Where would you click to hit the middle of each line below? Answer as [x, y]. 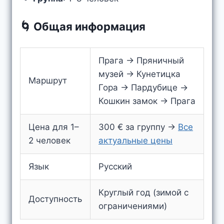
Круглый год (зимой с [143, 192]
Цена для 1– [54, 127]
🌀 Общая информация [83, 26]
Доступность [55, 199]
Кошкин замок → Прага [147, 101]
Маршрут [48, 80]
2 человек [49, 140]
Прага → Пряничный [141, 60]
